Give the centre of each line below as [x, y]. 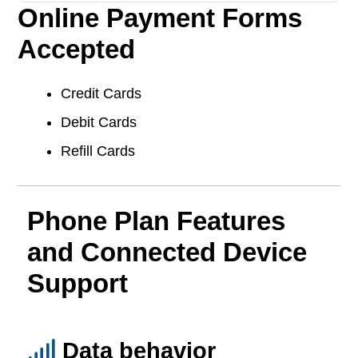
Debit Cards [99, 123]
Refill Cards [98, 151]
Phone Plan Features [156, 221]
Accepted [76, 50]
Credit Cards [101, 94]
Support [78, 283]
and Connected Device [167, 252]
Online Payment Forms [160, 18]
